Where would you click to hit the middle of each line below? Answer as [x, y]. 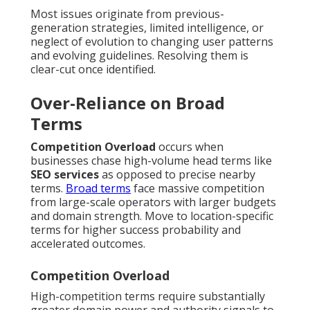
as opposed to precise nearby [177, 175]
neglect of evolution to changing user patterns [152, 42]
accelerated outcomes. [88, 244]
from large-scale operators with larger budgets [153, 202]
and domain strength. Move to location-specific [152, 216]
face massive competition [198, 189]
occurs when [190, 147]
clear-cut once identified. [93, 70]
